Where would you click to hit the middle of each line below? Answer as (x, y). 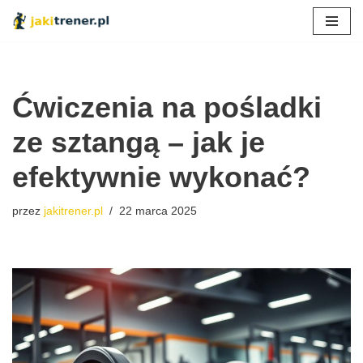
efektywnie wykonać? (161, 177)
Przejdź (32, 43)
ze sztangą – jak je (139, 143)
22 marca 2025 (158, 211)
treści (27, 82)
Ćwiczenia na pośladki (167, 108)
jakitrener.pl (73, 211)
